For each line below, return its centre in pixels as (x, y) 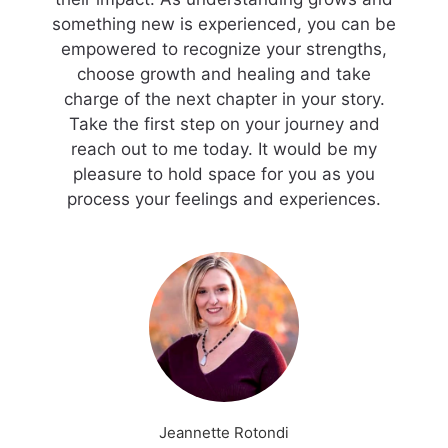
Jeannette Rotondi (224, 432)
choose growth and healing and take (224, 74)
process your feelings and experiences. (224, 199)
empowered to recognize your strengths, (224, 49)
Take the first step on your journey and (224, 124)
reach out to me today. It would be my (224, 149)
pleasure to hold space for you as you (224, 174)
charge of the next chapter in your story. (224, 99)
